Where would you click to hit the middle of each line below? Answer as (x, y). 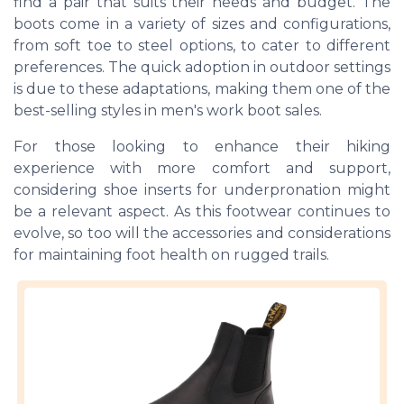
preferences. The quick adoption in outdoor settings (202, 67)
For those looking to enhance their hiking (202, 146)
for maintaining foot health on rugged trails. (171, 254)
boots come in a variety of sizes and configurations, (202, 23)
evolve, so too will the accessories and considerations (202, 233)
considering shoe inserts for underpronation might (202, 189)
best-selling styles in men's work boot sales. (168, 110)
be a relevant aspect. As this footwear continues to (202, 211)
